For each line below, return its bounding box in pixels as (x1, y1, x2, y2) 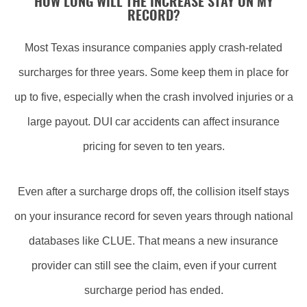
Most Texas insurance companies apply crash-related (25, 42, 282, 53)
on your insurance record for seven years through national (14, 210, 293, 222)
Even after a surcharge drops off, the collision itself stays (18, 186, 289, 197)
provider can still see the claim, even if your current (31, 260, 276, 271)
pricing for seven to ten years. (82, 140, 225, 152)
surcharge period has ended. (84, 284, 223, 296)
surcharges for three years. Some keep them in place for (19, 66, 288, 78)
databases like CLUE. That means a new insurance (29, 235, 278, 247)
